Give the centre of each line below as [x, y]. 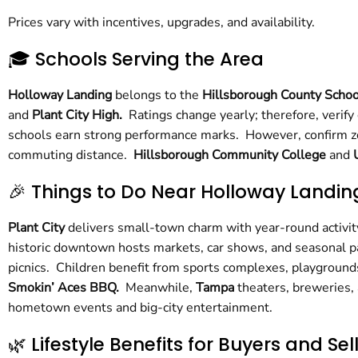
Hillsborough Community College [230, 155]
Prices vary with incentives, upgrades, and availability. [161, 22]
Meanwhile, [161, 287]
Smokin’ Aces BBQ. [67, 287]
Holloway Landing [60, 95]
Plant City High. [80, 115]
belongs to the [157, 95]
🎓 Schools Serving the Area [136, 59]
